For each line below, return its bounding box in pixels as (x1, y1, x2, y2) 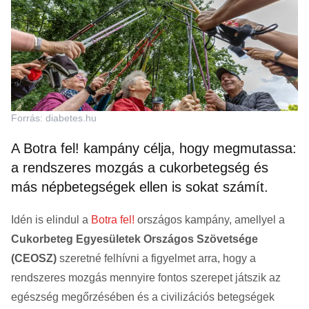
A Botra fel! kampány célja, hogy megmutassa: (11, 140, 297, 156)
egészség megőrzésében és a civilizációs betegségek (11, 290, 275, 303)
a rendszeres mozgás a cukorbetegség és (11, 159, 268, 175)
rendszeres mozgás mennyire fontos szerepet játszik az (11, 271, 281, 283)
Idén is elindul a (11, 213, 91, 226)
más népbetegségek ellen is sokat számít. (11, 179, 268, 195)
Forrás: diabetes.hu (11, 112, 97, 123)
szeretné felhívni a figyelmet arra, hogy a (57, 252, 256, 264)
